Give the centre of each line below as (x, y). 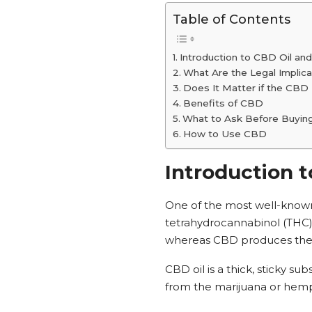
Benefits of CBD (223, 103)
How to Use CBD (225, 133)
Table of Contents (232, 19)
